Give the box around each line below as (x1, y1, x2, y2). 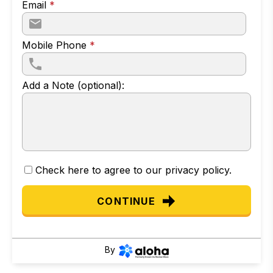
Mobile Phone (22, 38, 90, 51)
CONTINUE (97, 194, 155, 207)
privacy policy (165, 163, 229, 176)
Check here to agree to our (35, 163, 165, 176)
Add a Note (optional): (22, 79, 124, 91)
